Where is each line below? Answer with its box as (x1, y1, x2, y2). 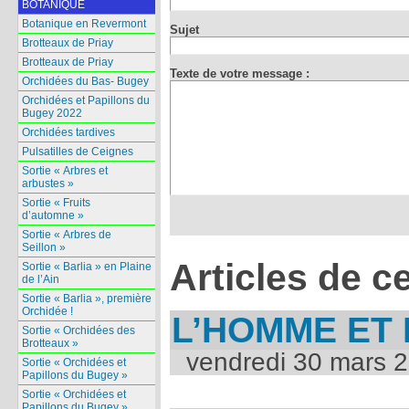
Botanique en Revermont (21, 17, 146, 31)
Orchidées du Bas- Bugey (21, 75, 149, 89)
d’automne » (21, 209, 84, 223)
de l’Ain (21, 273, 59, 287)
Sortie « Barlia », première (21, 292, 152, 306)
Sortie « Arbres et (21, 164, 108, 178)
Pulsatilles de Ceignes (21, 145, 133, 159)
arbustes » (21, 177, 74, 191)
